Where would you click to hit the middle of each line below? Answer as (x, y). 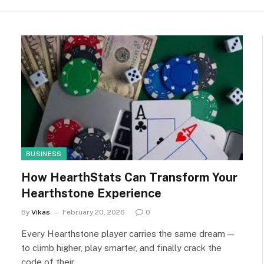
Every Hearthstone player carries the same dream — (128, 233)
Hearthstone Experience (91, 193)
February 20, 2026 (94, 212)
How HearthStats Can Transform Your (129, 177)
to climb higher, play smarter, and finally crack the (121, 247)
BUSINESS (44, 154)
